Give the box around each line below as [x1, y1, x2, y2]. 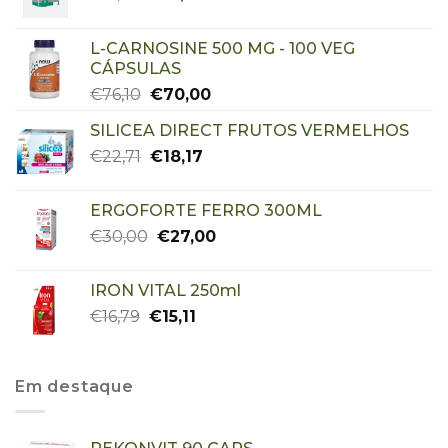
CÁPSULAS [90, 59, 181, 79]
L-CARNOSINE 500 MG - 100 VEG [90, 39, 355, 59]
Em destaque [15, 377, 134, 397]
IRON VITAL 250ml [90, 281, 241, 301]
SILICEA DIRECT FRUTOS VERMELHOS [90, 121, 409, 141]
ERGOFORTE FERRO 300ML [90, 201, 322, 221]
